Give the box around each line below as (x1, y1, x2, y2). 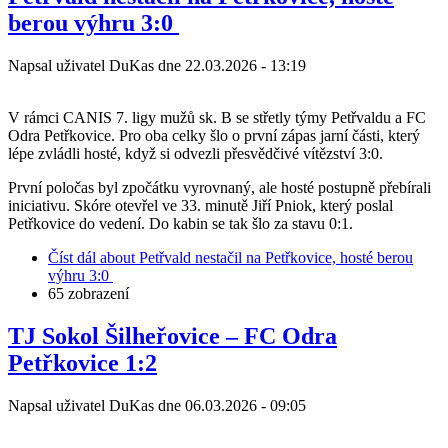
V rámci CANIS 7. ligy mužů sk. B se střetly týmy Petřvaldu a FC (8, 109, 426, 127)
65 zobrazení (48, 285, 129, 303)
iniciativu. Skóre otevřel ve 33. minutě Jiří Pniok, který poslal (8, 197, 393, 215)
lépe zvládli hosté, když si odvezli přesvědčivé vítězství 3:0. (8, 145, 383, 163)
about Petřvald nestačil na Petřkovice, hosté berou (96, 249, 413, 267)
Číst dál (48, 249, 96, 267)
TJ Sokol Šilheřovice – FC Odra (8, 323, 337, 350)
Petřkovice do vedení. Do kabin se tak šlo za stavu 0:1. (8, 215, 353, 233)
